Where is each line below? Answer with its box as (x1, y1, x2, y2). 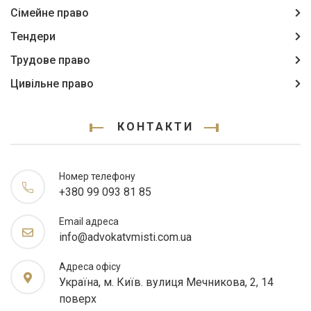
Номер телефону (59, 171, 135, 182)
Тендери (10, 30, 56, 43)
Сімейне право (10, 6, 89, 19)
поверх (59, 292, 96, 305)
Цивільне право (10, 77, 94, 90)
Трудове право (10, 53, 90, 67)
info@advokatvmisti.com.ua (59, 230, 192, 244)
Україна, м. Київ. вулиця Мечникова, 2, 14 (59, 276, 274, 289)
